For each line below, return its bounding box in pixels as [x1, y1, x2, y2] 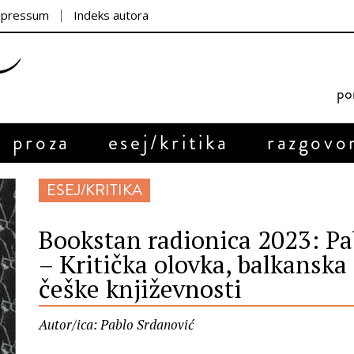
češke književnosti [39, 272, 242, 305]
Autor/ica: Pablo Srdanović [39, 315, 194, 333]
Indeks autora [73, 7, 149, 23]
